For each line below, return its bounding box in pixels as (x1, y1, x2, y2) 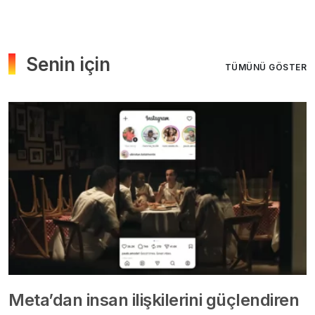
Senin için (26, 53, 110, 76)
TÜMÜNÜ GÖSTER (224, 62, 307, 73)
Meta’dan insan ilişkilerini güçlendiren (8, 289, 300, 310)
